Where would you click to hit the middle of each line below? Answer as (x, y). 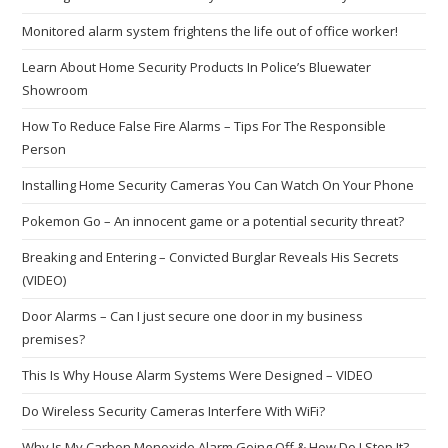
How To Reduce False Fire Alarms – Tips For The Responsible (204, 126)
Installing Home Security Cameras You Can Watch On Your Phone (218, 185)
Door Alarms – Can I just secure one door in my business (193, 316)
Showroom (55, 90)
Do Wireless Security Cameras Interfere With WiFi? (174, 411)
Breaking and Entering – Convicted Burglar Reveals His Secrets (211, 257)
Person (44, 149)
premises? (54, 339)
